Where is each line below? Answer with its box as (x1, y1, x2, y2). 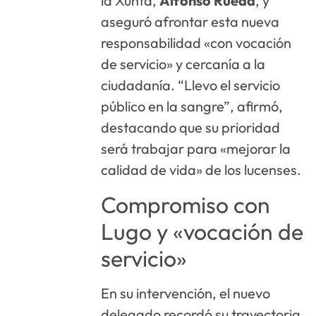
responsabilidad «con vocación (101, 34, 292, 52)
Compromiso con (101, 190, 271, 219)
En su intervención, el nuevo (101, 284, 271, 302)
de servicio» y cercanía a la (101, 55, 266, 73)
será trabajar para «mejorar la (101, 140, 291, 158)
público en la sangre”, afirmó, (101, 97, 284, 116)
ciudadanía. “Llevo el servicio (101, 76, 281, 95)
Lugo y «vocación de (101, 217, 304, 245)
